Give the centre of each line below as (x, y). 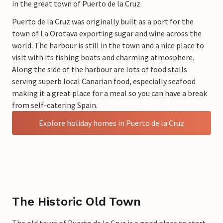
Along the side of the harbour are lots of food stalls (100, 69)
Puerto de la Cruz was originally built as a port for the (103, 21)
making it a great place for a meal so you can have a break (110, 93)
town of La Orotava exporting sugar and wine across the (107, 33)
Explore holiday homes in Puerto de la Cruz (111, 123)
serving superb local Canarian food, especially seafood (104, 81)
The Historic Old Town (76, 201)
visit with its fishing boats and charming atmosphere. (103, 57)
